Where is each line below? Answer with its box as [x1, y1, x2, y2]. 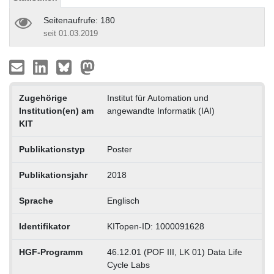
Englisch [106, 195, 139, 206]
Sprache [18, 195, 53, 206]
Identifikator [18, 221, 70, 231]
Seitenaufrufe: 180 [43, 15, 115, 25]
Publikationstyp [18, 144, 85, 154]
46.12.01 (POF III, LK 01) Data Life [106, 246, 242, 257]
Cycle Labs [106, 259, 150, 270]
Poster [106, 144, 132, 154]
